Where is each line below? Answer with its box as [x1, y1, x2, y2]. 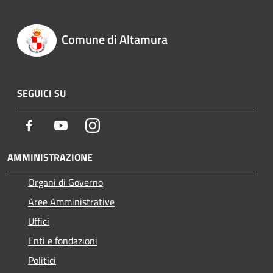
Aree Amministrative [28, 194, 115, 209]
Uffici [28, 213, 49, 229]
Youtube [68, 117, 102, 132]
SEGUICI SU [17, 85, 66, 101]
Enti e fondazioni [28, 233, 97, 248]
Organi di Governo [28, 174, 103, 190]
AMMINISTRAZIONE [7, 149, 93, 165]
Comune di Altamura [61, 30, 168, 49]
